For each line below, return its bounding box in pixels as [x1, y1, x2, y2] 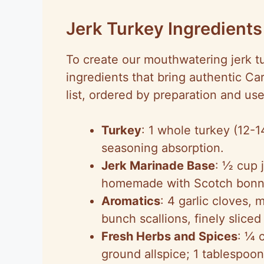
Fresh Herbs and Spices [101, 229, 237, 243]
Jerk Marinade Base [101, 158, 215, 173]
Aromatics [101, 193, 160, 208]
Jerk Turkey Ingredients [66, 18, 262, 39]
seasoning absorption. [101, 140, 224, 155]
